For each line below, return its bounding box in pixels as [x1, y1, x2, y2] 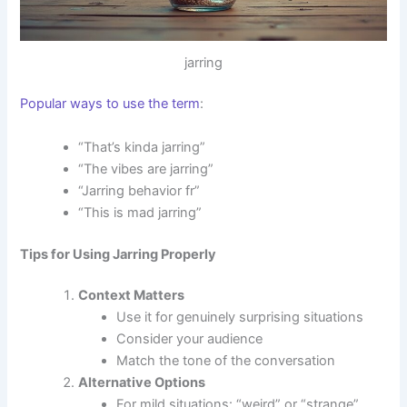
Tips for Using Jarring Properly [20, 245, 217, 263]
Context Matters [78, 287, 185, 304]
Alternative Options [78, 374, 206, 392]
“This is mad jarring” [78, 203, 203, 221]
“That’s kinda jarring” [78, 138, 206, 155]
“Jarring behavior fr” [78, 182, 201, 199]
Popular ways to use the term [20, 95, 201, 113]
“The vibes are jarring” [78, 160, 214, 177]
